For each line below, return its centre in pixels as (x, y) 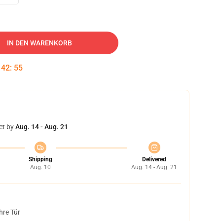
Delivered (154, 159)
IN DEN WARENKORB (39, 43)
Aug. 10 (40, 167)
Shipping (40, 159)
